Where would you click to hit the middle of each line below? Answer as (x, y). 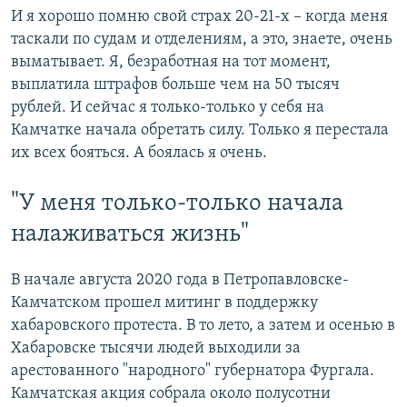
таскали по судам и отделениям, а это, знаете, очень (202, 39)
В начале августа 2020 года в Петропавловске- (180, 280)
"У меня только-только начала (177, 203)
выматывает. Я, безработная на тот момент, (171, 62)
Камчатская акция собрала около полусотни (171, 393)
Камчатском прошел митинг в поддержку (164, 303)
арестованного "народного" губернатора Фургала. (193, 371)
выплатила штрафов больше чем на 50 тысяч (175, 84)
